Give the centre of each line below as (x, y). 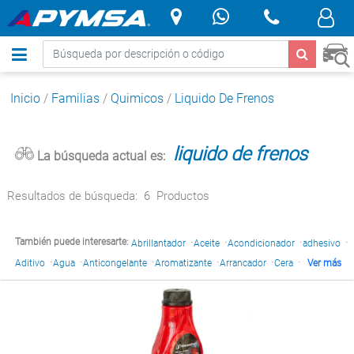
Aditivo (30, 263)
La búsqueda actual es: (100, 156)
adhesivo (322, 243)
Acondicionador (261, 243)
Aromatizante (183, 263)
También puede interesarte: (73, 242)
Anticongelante (115, 263)
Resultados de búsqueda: (72, 196)
